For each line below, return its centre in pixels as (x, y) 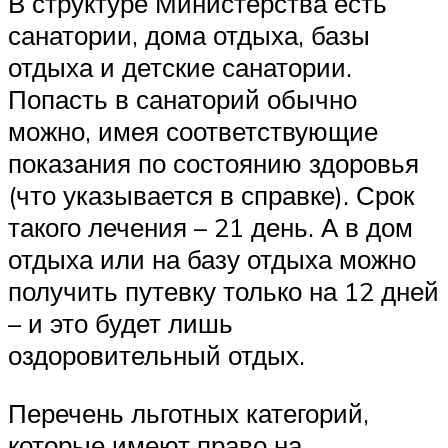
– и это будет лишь (120, 323)
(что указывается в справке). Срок (211, 195)
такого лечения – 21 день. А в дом (210, 227)
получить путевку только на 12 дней (223, 291)
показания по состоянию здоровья (213, 163)
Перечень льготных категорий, (188, 412)
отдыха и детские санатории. (180, 67)
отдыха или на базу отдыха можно (212, 259)
